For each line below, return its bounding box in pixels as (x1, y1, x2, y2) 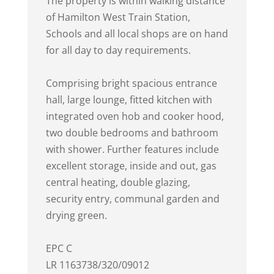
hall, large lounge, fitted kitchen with (45, 93, 212, 106)
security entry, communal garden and (45, 192, 220, 206)
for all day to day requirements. (45, 43, 191, 57)
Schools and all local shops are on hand (45, 27, 228, 40)
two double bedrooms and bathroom (45, 126, 218, 139)
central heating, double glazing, (45, 176, 190, 189)
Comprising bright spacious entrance (45, 76, 217, 90)
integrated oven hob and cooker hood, (45, 109, 224, 123)
